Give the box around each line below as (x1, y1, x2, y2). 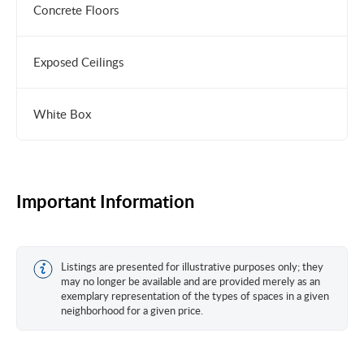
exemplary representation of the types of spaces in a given (61, 288, 329, 303)
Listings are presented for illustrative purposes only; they (61, 259, 323, 274)
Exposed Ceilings (33, 54, 123, 70)
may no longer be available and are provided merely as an (61, 274, 320, 288)
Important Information (16, 188, 194, 214)
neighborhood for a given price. (61, 303, 203, 318)
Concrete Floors (33, 2, 119, 18)
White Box (33, 106, 91, 122)
